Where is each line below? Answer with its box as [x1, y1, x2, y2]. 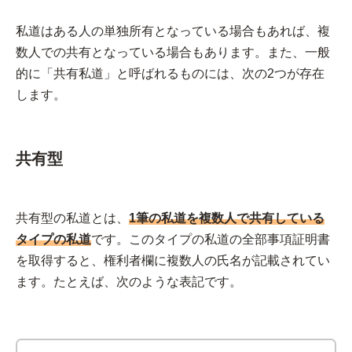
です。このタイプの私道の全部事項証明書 [91, 233, 330, 246]
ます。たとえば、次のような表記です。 [16, 275, 242, 288]
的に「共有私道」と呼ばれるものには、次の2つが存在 [16, 67, 324, 80]
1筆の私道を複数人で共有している [129, 211, 324, 225]
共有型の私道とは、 [16, 211, 129, 225]
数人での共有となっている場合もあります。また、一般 [16, 46, 330, 59]
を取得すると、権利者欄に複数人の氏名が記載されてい [16, 254, 330, 267]
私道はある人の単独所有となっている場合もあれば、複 [16, 24, 330, 38]
